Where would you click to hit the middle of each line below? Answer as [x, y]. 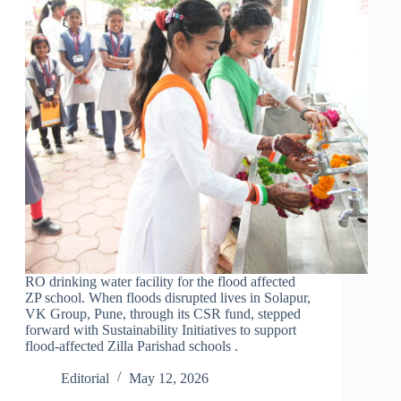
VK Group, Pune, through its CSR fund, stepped [162, 313]
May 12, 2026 [168, 378]
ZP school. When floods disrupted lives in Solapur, [167, 297]
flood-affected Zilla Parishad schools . [131, 346]
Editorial [85, 378]
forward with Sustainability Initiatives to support [160, 329]
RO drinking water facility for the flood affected [160, 281]
